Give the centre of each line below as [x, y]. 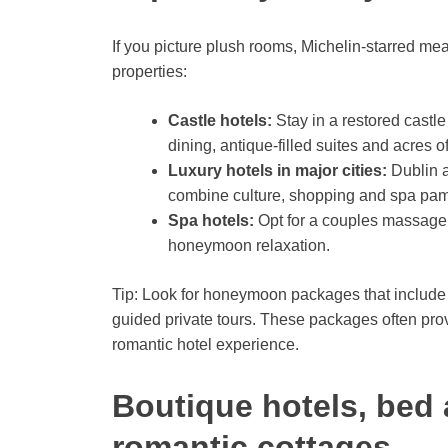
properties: [149, 71]
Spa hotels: [211, 220]
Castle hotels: [220, 120]
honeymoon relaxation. [249, 245]
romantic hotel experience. [205, 344]
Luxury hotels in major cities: [277, 170]
